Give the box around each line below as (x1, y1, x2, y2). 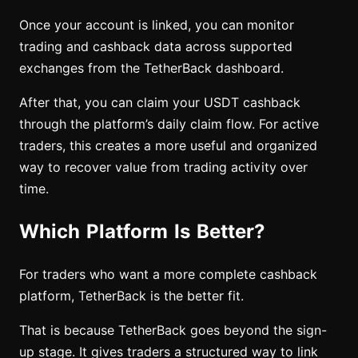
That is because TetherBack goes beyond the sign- (19, 322, 327, 338)
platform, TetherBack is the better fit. (19, 288, 244, 304)
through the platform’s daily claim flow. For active (19, 116, 319, 132)
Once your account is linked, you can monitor (19, 17, 294, 33)
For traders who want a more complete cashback (19, 266, 317, 282)
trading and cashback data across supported (19, 38, 292, 54)
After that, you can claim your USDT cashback (19, 94, 300, 110)
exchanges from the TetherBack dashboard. (19, 60, 284, 76)
